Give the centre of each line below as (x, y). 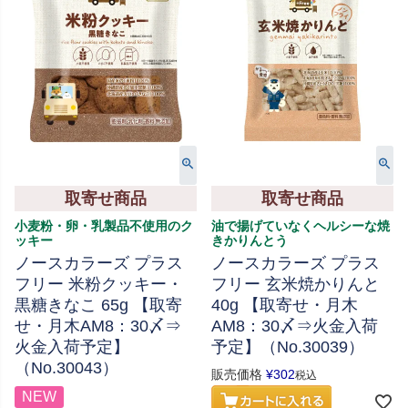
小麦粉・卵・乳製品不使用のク (104, 226)
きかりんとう (250, 241)
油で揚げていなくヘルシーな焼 (301, 226)
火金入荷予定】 (72, 347)
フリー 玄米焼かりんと (296, 285)
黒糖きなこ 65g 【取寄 (98, 306)
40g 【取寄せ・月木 (285, 306)
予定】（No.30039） (288, 347)
